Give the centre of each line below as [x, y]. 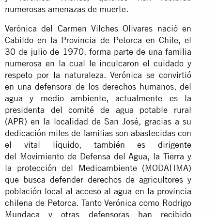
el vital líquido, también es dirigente [98, 144]
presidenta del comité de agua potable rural [98, 109]
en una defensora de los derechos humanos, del [98, 86]
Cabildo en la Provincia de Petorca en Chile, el [98, 40]
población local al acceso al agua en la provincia [98, 191]
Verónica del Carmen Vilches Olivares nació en [98, 28]
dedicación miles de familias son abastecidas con [98, 133]
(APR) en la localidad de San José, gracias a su [98, 121]
